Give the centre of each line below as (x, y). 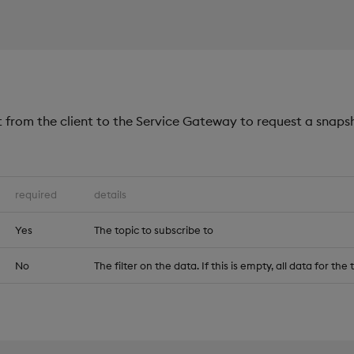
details (110, 195)
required (36, 195)
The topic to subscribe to (154, 230)
